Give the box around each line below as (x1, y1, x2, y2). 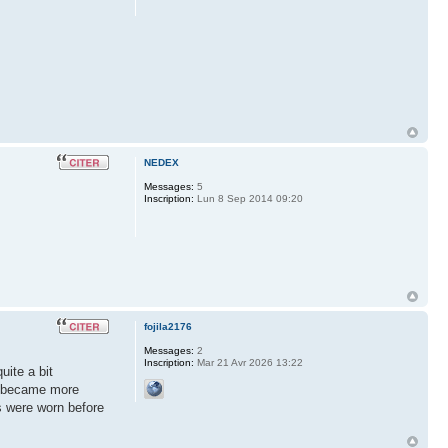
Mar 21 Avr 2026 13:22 (193, 356, 303, 368)
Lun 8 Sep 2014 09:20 (193, 193, 303, 205)
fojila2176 (143, 320, 192, 332)
